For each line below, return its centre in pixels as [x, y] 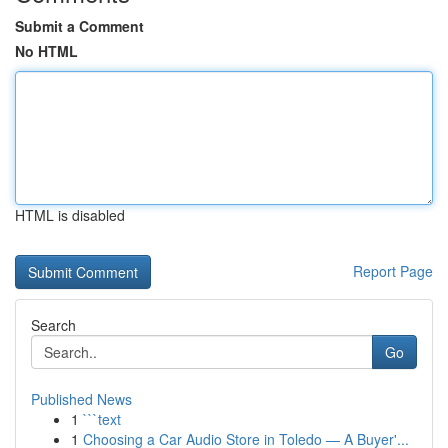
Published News [81, 399]
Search [53, 325]
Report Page [393, 271]
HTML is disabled [70, 215]
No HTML [46, 51]
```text [102, 419]
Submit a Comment [79, 26]
